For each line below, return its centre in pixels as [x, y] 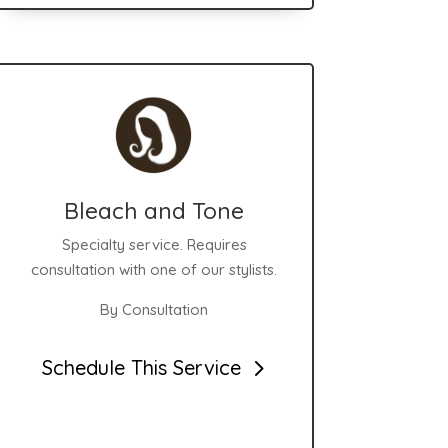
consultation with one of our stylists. [154, 269]
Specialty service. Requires [154, 244]
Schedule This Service [141, 368]
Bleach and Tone [154, 210]
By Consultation [154, 309]
